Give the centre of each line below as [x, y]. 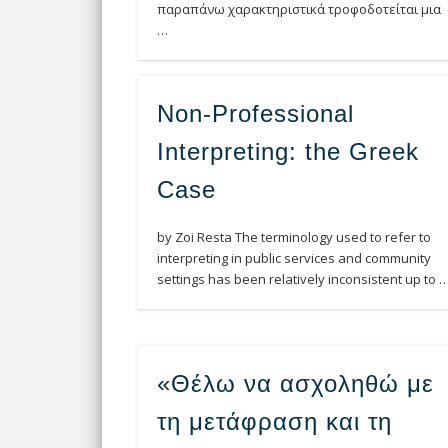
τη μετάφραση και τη [275, 422]
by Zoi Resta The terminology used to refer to [294, 237]
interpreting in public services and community [294, 258]
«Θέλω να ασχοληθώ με [296, 384]
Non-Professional [256, 114]
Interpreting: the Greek [288, 152]
